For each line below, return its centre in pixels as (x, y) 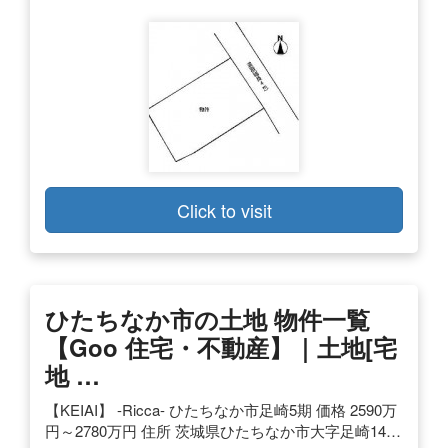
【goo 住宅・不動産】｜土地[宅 (221, 346)
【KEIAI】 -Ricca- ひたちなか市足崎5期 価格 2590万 (221, 409)
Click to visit (224, 209)
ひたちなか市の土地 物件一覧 (207, 318)
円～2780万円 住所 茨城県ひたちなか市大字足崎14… (223, 430)
